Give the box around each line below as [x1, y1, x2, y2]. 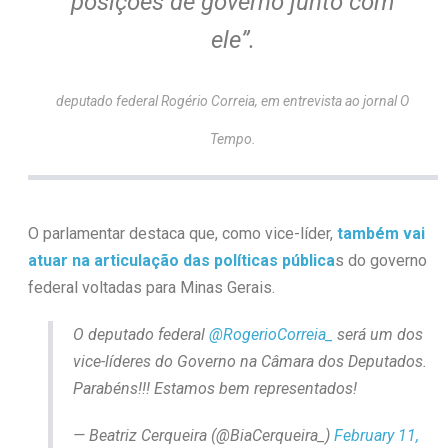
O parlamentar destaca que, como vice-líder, [27, 224, 337, 244]
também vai [336, 224, 425, 244]
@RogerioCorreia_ [208, 325, 333, 345]
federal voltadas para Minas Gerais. [27, 278, 275, 298]
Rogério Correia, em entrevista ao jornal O [161, 93, 410, 110]
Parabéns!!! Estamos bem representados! [72, 379, 357, 399]
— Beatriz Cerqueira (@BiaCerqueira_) [72, 426, 334, 446]
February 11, [333, 426, 419, 446]
